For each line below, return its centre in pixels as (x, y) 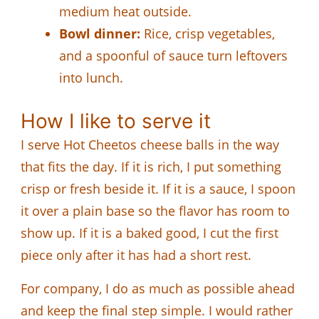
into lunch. (91, 77)
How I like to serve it (116, 121)
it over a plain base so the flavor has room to (155, 210)
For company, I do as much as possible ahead (158, 288)
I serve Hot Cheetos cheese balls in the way (150, 144)
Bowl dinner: (100, 33)
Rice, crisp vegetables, (208, 33)
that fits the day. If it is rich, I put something (151, 166)
